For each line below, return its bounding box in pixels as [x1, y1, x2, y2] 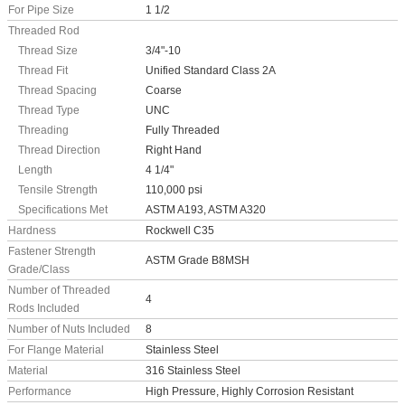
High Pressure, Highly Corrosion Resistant [146, 385, 353, 399]
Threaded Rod [8, 24, 80, 38]
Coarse [146, 84, 182, 98]
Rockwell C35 [146, 224, 214, 238]
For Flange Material [8, 344, 104, 357]
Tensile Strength [18, 184, 98, 197]
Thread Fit [18, 64, 68, 78]
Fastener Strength [8, 245, 96, 259]
